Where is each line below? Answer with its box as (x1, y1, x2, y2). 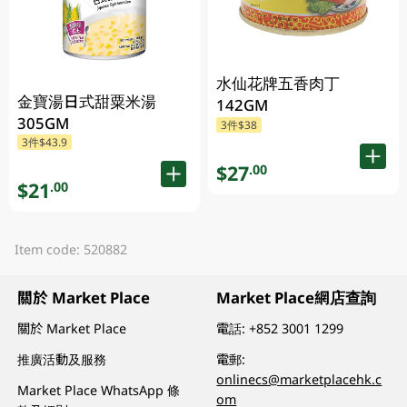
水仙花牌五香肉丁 (216, 73, 341, 94)
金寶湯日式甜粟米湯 (17, 91, 157, 113)
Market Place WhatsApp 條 (17, 381, 181, 399)
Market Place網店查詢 (216, 286, 377, 308)
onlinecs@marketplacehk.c (216, 370, 382, 388)
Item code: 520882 (14, 240, 127, 258)
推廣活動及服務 (17, 350, 107, 368)
